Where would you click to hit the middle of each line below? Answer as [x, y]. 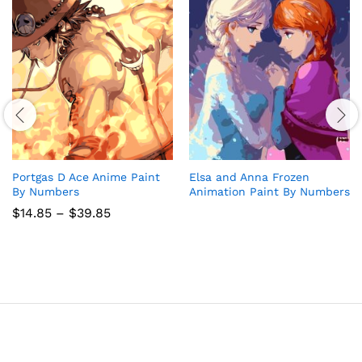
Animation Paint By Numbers [269, 192]
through [135, 251]
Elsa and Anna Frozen [249, 177]
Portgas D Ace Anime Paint [86, 177]
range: [130, 225]
